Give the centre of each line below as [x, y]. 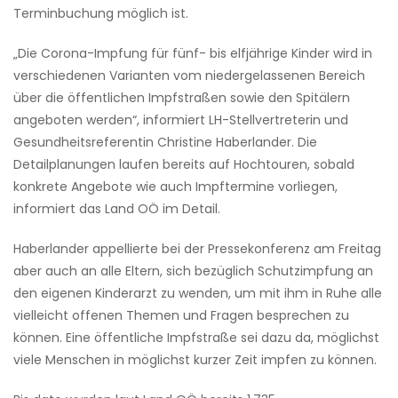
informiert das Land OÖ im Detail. [117, 209]
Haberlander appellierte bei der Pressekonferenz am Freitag [197, 249]
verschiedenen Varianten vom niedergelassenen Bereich [189, 76]
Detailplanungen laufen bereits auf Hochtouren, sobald [184, 165]
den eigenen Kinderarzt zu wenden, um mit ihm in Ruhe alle [198, 294]
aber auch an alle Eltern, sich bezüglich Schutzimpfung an [193, 271]
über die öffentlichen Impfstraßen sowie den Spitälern [182, 98]
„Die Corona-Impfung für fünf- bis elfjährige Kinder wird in [193, 54]
